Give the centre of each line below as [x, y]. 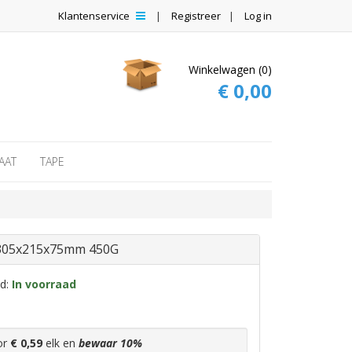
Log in [258, 16]
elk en [60, 343]
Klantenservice [95, 16]
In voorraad [44, 284]
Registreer [196, 16]
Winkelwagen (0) [230, 70]
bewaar [99, 343]
